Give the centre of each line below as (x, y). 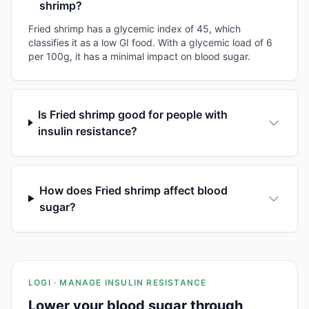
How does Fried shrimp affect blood (134, 190)
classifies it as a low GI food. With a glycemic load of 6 (150, 42)
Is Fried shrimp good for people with (133, 114)
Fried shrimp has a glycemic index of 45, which (134, 28)
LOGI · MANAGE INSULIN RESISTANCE (118, 282)
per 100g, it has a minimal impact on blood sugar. (139, 56)
